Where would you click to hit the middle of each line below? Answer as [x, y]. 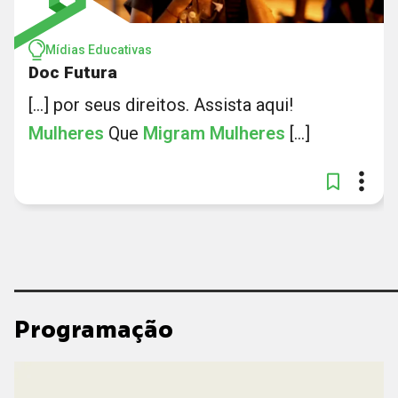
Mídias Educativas [99, 50]
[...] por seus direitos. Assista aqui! [161, 105]
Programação [94, 329]
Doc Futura [73, 72]
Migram [174, 133]
